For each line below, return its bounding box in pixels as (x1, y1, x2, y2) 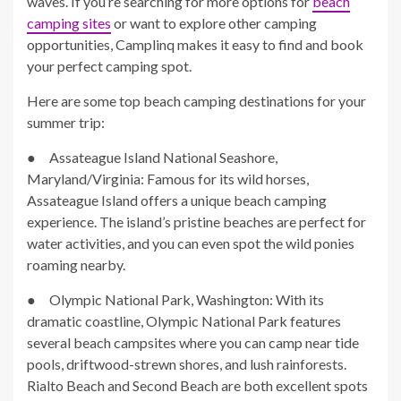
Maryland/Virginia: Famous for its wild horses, (27, 170, 309, 188)
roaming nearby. (27, 256, 125, 274)
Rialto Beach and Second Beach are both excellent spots (27, 377, 368, 395)
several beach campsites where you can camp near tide (27, 334, 359, 352)
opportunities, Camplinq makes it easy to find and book (27, 36, 363, 54)
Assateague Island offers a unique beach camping (27, 192, 327, 209)
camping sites (27, 14, 111, 32)
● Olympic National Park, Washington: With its (27, 291, 324, 309)
